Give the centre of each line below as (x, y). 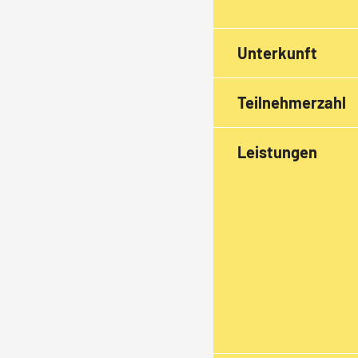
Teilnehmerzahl (292, 102)
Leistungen (277, 151)
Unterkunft (277, 52)
